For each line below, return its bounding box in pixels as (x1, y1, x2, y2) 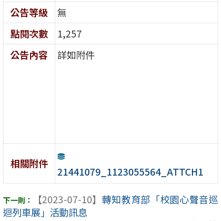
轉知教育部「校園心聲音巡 (102, 192, 218, 207)
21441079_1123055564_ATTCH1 (57, 164, 204, 179)
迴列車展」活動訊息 (3, 205, 87, 220)
